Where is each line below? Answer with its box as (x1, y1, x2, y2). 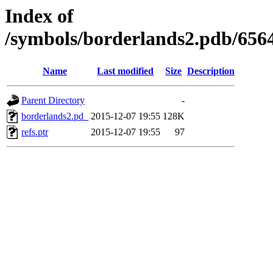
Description (187, 66, 235, 77)
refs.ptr (21, 127, 48, 138)
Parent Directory (21, 95, 85, 106)
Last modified (97, 66, 154, 77)
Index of (5, 5, 74, 27)
